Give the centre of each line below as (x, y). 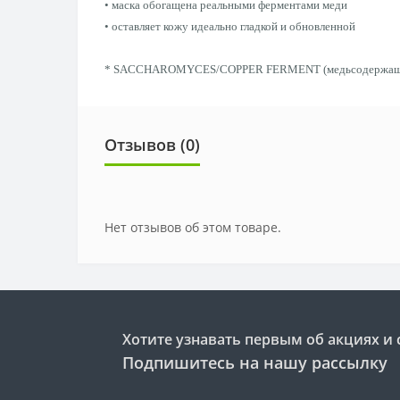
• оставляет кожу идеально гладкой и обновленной (230, 26)
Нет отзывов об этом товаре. (193, 227)
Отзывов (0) (152, 145)
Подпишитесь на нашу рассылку (255, 362)
